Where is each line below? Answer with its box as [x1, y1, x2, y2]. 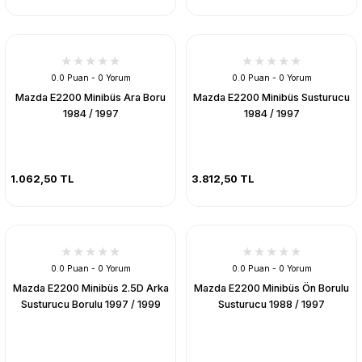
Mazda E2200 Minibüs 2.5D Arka [12, 281, 169, 294]
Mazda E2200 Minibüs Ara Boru [15, 90, 166, 103]
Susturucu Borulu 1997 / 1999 [20, 297, 161, 310]
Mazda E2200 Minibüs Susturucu [193, 90, 350, 103]
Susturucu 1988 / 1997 [218, 297, 325, 310]
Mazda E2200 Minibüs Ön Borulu [194, 281, 349, 294]
